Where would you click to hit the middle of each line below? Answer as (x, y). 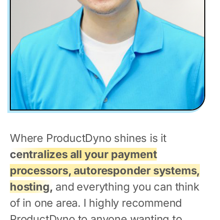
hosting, (31, 186)
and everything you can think (126, 186)
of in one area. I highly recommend (96, 203)
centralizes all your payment (83, 154)
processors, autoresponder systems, (105, 170)
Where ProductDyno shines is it (88, 138)
